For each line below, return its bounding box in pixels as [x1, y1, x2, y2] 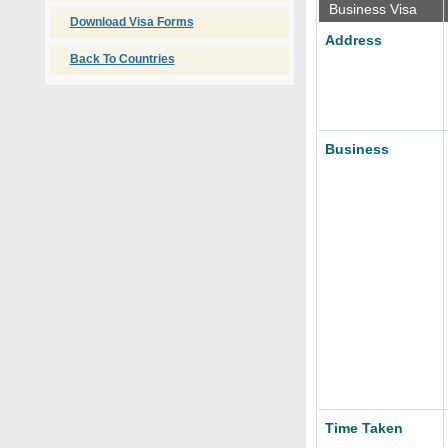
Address [324, 32, 382, 48]
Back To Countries [69, 52, 175, 66]
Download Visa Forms [69, 15, 194, 29]
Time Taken [324, 420, 403, 436]
